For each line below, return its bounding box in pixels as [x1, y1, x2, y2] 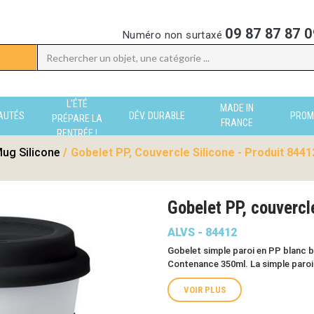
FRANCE [221, 116, 253, 128]
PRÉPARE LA [52, 112, 102, 124]
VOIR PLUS [183, 285, 226, 295]
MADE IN [220, 102, 254, 114]
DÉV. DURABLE [129, 109, 185, 121]
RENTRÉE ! [57, 127, 97, 139]
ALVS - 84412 [168, 226, 237, 239]
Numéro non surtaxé [122, 29, 226, 41]
